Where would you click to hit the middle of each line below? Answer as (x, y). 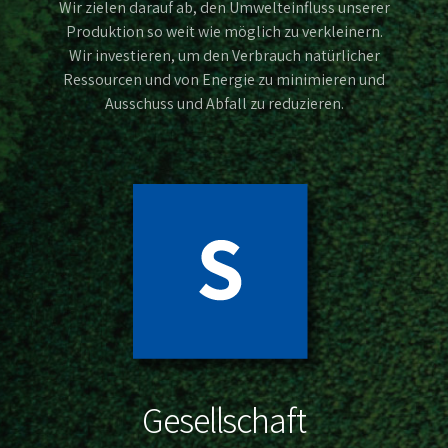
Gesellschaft (224, 419)
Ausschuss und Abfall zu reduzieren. (224, 103)
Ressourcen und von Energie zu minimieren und (224, 79)
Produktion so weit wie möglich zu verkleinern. (224, 31)
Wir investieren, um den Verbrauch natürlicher (224, 55)
